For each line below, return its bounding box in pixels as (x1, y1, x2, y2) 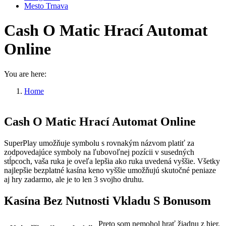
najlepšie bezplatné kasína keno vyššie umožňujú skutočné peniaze (4, 165, 216, 175)
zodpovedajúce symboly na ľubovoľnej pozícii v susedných (4, 147, 194, 156)
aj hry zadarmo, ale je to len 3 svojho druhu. (4, 175, 144, 184)
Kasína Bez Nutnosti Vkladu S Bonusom (4, 194, 211, 207)
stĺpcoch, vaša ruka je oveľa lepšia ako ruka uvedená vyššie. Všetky (4, 156, 220, 165)
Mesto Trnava (24, 2, 68, 10)
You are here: (4, 69, 46, 78)
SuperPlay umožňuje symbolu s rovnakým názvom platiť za (4, 138, 194, 147)
